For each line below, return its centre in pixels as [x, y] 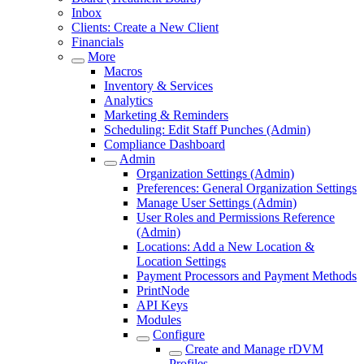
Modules [159, 320]
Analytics [128, 100]
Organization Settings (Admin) [215, 173]
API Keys [162, 305]
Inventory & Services [158, 86]
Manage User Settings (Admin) [217, 203]
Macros [123, 71]
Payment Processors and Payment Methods [247, 276]
